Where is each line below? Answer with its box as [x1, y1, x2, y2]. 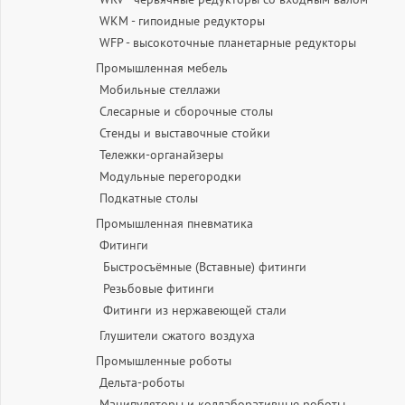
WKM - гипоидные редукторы [99, 13, 265, 29]
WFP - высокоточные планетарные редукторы [99, 34, 356, 51]
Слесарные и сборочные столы [99, 103, 273, 119]
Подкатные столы [99, 190, 198, 206]
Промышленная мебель [96, 60, 228, 76]
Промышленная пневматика [96, 215, 253, 231]
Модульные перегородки [99, 168, 241, 184]
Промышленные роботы [96, 353, 231, 369]
